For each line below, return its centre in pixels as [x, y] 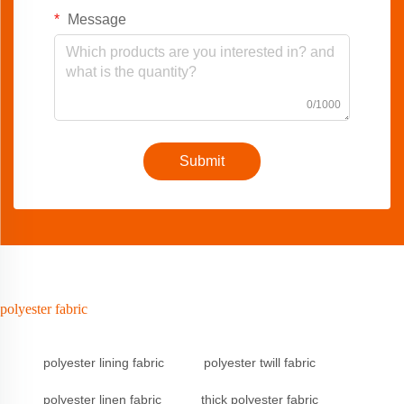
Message [95, 20]
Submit [202, 161]
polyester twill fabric [260, 363]
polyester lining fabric [104, 363]
